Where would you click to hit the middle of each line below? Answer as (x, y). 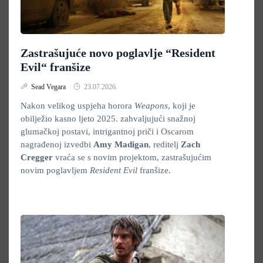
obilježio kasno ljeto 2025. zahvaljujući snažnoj (108, 119)
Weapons (151, 106)
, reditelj (165, 144)
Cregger (37, 157)
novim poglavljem (55, 170)
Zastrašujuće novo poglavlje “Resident (118, 53)
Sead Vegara (49, 87)
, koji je (182, 106)
